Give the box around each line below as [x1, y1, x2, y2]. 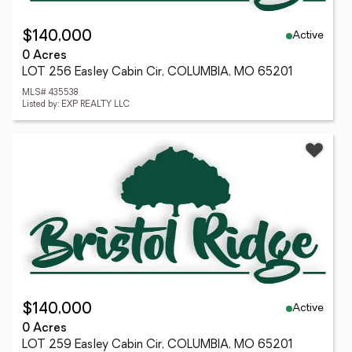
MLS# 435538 [22, 89, 78, 97]
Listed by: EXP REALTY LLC [22, 101, 130, 109]
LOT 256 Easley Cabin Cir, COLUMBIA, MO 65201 [22, 67, 293, 79]
